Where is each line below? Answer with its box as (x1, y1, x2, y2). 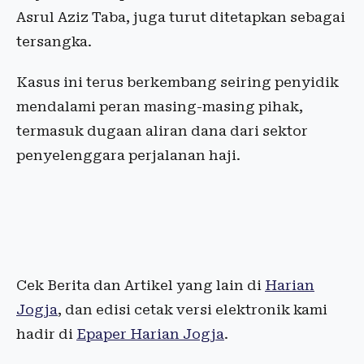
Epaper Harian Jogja (76, 326, 224, 343)
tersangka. (16, 33, 92, 50)
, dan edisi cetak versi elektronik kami (58, 301, 327, 318)
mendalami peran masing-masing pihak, (16, 98, 303, 115)
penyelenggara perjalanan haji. (16, 147, 240, 164)
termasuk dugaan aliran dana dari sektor (16, 123, 308, 140)
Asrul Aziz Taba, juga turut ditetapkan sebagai (16, 9, 345, 26)
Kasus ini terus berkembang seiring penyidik (16, 74, 339, 91)
